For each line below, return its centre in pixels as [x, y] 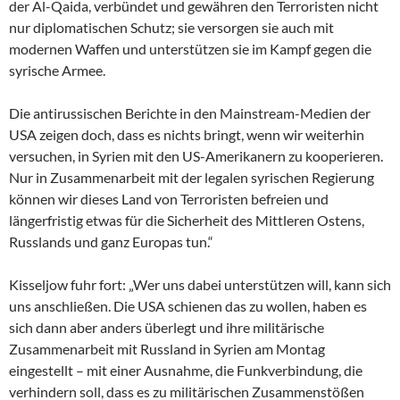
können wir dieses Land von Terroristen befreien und [169, 198]
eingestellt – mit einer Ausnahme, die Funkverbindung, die [186, 370]
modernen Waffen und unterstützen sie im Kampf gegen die [190, 48]
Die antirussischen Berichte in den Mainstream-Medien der [190, 112]
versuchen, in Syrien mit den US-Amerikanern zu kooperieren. [196, 155]
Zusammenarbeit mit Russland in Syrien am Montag [167, 348]
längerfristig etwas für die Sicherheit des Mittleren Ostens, [187, 220]
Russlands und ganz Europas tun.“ [111, 241]
